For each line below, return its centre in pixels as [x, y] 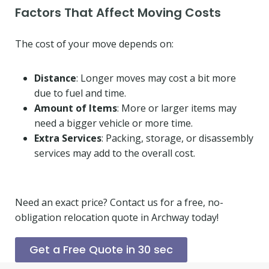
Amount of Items [76, 108]
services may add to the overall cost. [115, 153]
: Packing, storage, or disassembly [177, 138]
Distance [55, 78]
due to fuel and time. [80, 93]
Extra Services [68, 138]
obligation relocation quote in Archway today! [117, 217]
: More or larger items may [177, 108]
